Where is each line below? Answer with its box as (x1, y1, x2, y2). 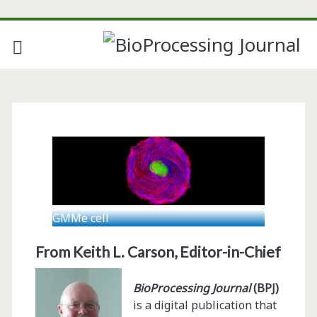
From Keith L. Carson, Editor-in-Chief (35, 242, 281, 260)
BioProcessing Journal (132, 279, 253, 296)
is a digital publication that (132, 296, 277, 313)
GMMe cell (52, 209, 109, 226)
